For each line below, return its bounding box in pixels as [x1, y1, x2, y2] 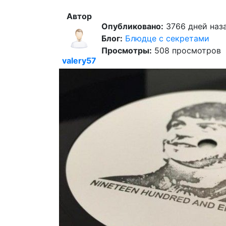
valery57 [62, 55, 96, 66]
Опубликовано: [101, 21, 163, 31]
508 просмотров [152, 45, 221, 55]
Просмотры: [101, 45, 152, 55]
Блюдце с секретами [125, 33, 209, 43]
